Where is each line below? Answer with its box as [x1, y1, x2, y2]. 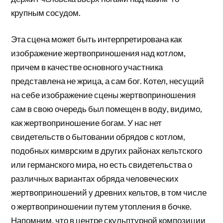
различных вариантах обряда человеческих [11, 173, 179, 184]
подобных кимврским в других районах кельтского [11, 145, 203, 156]
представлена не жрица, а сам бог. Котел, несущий [11, 76, 205, 87]
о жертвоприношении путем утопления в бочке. [11, 201, 192, 212]
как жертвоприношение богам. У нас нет [11, 117, 162, 128]
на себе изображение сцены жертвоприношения [11, 90, 196, 101]
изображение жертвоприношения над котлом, [11, 48, 186, 59]
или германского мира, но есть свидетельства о [11, 159, 193, 170]
